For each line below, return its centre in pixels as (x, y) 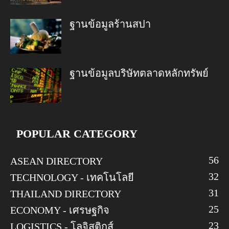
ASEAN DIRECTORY (56, 161)
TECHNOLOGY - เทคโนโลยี (72, 177)
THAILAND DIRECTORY (66, 193)
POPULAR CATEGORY (77, 133)
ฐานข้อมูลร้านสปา (110, 24)
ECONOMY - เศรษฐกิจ (60, 210)
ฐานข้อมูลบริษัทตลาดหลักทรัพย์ (139, 73)
